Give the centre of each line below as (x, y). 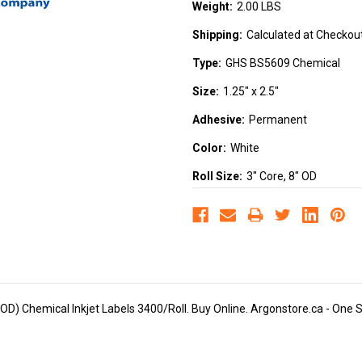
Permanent (278, 120)
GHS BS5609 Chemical (282, 63)
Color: (209, 148)
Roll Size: (217, 177)
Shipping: (217, 35)
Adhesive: (219, 120)
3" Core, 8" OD (281, 177)
